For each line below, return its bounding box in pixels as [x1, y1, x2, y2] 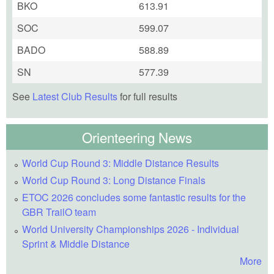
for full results [117, 89, 177, 104]
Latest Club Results [32, 89, 117, 104]
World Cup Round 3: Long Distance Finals [22, 173, 206, 188]
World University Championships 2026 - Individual [22, 222, 239, 237]
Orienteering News [82, 127, 192, 147]
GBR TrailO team [22, 205, 96, 220]
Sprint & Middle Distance [22, 237, 130, 251]
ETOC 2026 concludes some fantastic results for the [22, 190, 246, 205]
